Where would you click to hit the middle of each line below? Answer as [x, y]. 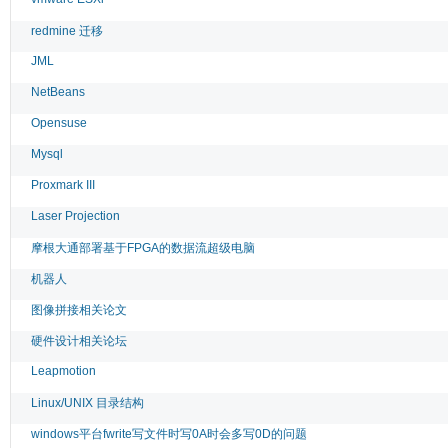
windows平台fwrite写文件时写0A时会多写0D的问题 [169, 433]
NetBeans [58, 91]
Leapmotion [63, 370]
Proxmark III [63, 184]
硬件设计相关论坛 [79, 340]
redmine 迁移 [67, 30]
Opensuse [59, 122]
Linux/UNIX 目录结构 [87, 402]
